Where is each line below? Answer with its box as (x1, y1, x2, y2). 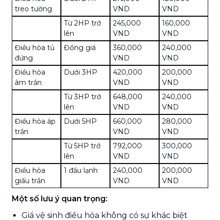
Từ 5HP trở (64, 141, 101, 150)
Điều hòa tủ (15, 43, 55, 52)
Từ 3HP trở (64, 92, 101, 101)
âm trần (15, 78, 42, 87)
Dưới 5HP (64, 116, 97, 126)
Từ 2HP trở (64, 18, 101, 27)
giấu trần (15, 176, 45, 185)
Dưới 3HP (64, 67, 97, 77)
